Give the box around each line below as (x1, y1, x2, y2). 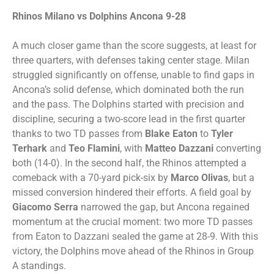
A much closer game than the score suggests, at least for (12, 40, 256, 51)
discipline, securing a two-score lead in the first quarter (12, 113, 245, 125)
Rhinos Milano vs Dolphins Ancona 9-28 (12, 10, 186, 22)
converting (216, 143, 261, 154)
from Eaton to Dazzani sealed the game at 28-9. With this (12, 231, 258, 242)
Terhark (12, 143, 47, 154)
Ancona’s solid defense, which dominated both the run (12, 84, 244, 95)
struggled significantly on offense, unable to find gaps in (12, 69, 254, 81)
